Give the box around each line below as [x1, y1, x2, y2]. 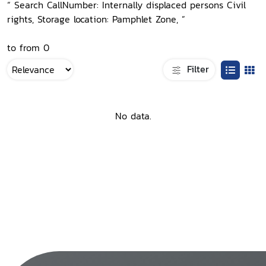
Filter [183, 61, 209, 76]
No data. [115, 109, 151, 123]
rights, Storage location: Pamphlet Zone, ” [7, 12, 185, 26]
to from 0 [7, 40, 49, 55]
